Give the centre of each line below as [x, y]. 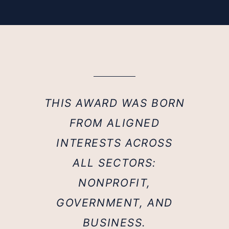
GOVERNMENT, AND [114, 202]
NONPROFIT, [114, 182]
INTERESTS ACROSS [114, 143]
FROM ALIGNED [114, 123]
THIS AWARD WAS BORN [114, 103]
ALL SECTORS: [114, 163]
